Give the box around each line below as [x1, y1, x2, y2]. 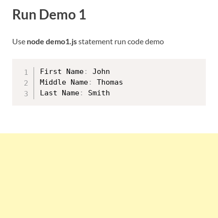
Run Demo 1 [12, 5, 86, 22]
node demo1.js [27, 36, 77, 46]
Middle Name [40, 77, 88, 87]
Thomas [92, 77, 123, 87]
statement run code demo [77, 36, 164, 46]
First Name [40, 67, 84, 76]
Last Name [40, 88, 79, 97]
